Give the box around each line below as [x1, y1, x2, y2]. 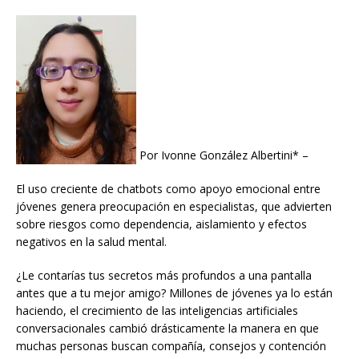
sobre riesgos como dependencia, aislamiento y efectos [16, 216, 307, 232]
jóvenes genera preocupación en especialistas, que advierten [16, 199, 332, 215]
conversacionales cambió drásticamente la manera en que [16, 321, 319, 337]
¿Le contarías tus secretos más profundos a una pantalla [16, 268, 312, 284]
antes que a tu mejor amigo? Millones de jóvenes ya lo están [16, 285, 333, 301]
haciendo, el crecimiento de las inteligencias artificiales [16, 303, 298, 319]
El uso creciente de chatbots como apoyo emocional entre [16, 181, 321, 197]
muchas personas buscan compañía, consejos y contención [16, 338, 326, 354]
